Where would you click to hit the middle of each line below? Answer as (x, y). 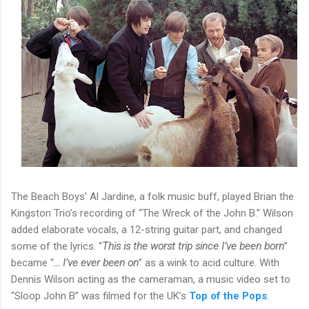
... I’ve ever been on (96, 262)
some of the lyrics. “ (57, 246)
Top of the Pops (228, 296)
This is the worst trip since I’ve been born (193, 246)
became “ (32, 262)
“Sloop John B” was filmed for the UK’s (100, 296)
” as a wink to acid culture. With (209, 262)
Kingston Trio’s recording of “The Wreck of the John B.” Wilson (152, 213)
